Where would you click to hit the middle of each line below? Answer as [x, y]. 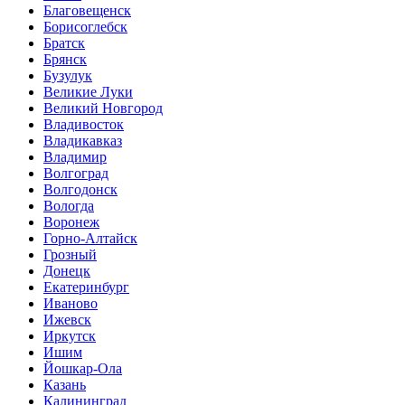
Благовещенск [87, 10]
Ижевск [67, 319]
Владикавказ [83, 140]
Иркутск [70, 335]
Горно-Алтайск [90, 238]
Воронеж [71, 221]
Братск [64, 42]
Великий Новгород [103, 108]
